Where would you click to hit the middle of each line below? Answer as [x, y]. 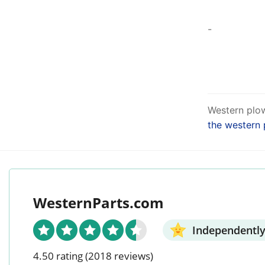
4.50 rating [58, 256]
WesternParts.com [98, 203]
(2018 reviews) [119, 256]
